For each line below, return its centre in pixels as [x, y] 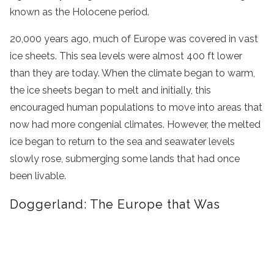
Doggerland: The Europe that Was [115, 205]
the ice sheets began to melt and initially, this [110, 91]
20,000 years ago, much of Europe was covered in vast [134, 39]
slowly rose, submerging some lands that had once [125, 159]
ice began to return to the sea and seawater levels [122, 142]
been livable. [38, 176]
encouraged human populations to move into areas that [136, 108]
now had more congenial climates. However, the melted [135, 125]
